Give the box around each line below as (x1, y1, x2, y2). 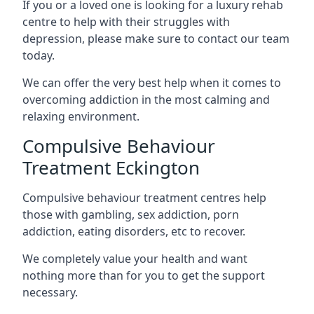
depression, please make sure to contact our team (22, 30, 289, 46)
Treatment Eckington (22, 154, 200, 180)
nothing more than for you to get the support (22, 267, 265, 283)
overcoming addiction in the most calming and (22, 91, 270, 107)
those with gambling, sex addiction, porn (22, 206, 239, 222)
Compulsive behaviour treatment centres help (22, 189, 266, 205)
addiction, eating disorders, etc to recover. (22, 223, 245, 239)
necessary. (22, 284, 78, 300)
